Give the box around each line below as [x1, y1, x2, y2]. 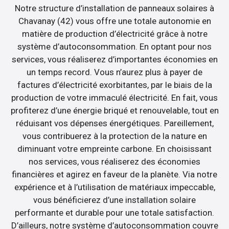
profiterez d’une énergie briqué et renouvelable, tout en [10, 105, 219, 116]
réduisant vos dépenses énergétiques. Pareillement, [15, 118, 214, 128]
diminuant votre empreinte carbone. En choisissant [17, 143, 212, 154]
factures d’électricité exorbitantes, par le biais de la [17, 79, 212, 90]
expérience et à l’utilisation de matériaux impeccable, [14, 181, 215, 192]
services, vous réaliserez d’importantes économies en [11, 54, 218, 64]
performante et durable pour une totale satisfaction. [15, 207, 214, 218]
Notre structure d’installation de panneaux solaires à [15, 3, 214, 13]
